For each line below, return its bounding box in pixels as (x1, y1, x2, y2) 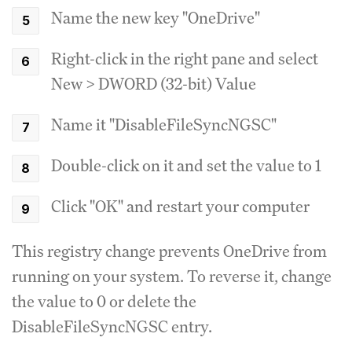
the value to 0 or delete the (12, 290, 196, 312)
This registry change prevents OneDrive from (12, 240, 327, 262)
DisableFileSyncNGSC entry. (12, 315, 212, 337)
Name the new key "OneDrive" (51, 6, 260, 28)
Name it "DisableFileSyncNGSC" (51, 113, 277, 135)
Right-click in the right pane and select (51, 47, 318, 69)
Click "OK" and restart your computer (51, 195, 310, 217)
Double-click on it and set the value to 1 (51, 154, 321, 176)
